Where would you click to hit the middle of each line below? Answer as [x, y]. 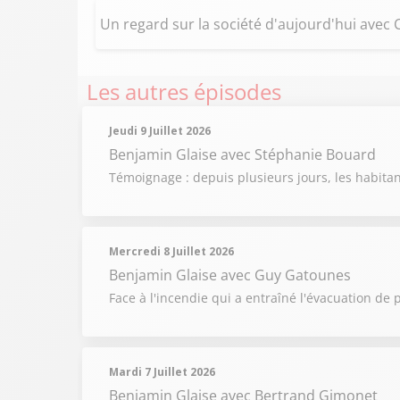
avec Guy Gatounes [286, 275]
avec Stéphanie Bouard [298, 154]
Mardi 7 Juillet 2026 [162, 372]
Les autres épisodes [184, 92]
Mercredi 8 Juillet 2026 [171, 251]
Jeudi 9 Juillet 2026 [160, 131]
